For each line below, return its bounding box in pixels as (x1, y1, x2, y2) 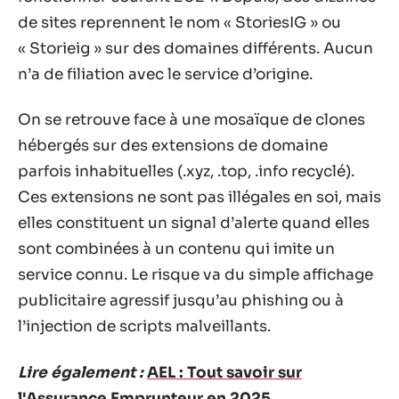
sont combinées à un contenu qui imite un (18, 240, 335, 258)
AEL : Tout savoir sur (147, 362, 302, 382)
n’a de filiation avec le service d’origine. (18, 64, 313, 84)
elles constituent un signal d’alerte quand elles (18, 214, 370, 232)
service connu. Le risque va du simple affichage (18, 265, 373, 284)
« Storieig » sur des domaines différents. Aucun (18, 38, 373, 58)
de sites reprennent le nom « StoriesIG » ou (18, 12, 341, 32)
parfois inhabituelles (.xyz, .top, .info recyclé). (18, 162, 354, 181)
